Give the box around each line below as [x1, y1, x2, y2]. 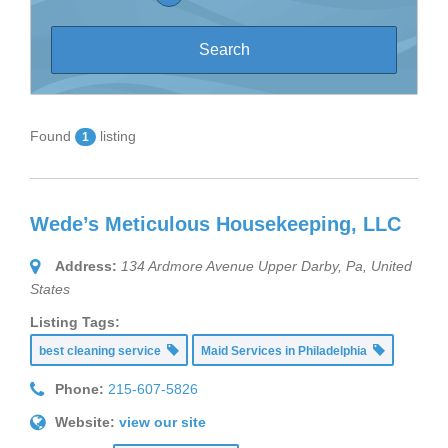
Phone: [55, 381, 104, 398]
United [371, 258, 412, 275]
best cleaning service [39, 344, 167, 359]
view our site [119, 414, 206, 431]
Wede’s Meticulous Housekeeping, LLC [30, 213, 401, 236]
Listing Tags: [30, 314, 120, 331]
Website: [55, 414, 115, 431]
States [30, 281, 70, 298]
